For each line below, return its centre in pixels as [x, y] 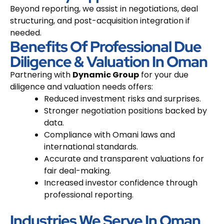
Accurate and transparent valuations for [124, 158]
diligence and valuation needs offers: [81, 86]
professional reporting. [89, 194]
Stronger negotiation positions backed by [125, 110]
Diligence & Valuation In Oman [109, 61]
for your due [164, 74]
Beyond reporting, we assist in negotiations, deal [104, 8]
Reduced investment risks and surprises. [122, 98]
